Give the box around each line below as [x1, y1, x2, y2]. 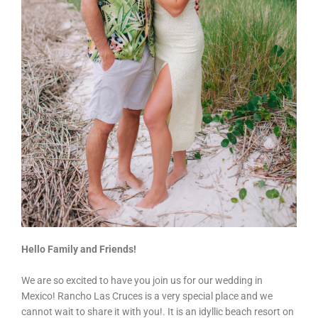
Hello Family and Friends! [21, 243, 136, 255]
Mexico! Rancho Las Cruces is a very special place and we [21, 290, 273, 302]
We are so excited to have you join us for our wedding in [21, 274, 263, 286]
